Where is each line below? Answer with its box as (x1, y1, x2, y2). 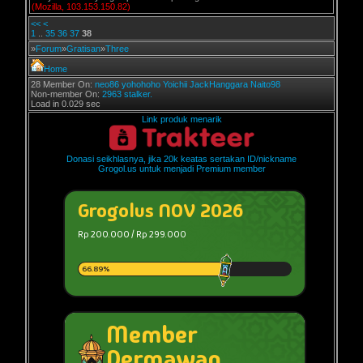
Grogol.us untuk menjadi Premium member (97, 164, 266, 173)
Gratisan (66, 44, 100, 53)
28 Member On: (31, 79, 95, 89)
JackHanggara (190, 79, 248, 89)
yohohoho (122, 79, 160, 89)
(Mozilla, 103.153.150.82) (32, 2, 130, 11)
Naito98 (250, 79, 280, 89)
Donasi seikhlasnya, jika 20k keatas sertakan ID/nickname (66, 154, 297, 164)
